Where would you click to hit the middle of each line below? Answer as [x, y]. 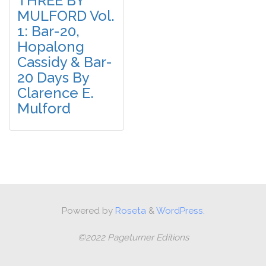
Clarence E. [56, 93]
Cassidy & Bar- [65, 62]
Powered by [87, 211]
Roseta [129, 211]
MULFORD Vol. [66, 15]
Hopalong [51, 46]
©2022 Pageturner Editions [133, 238]
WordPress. [180, 211]
